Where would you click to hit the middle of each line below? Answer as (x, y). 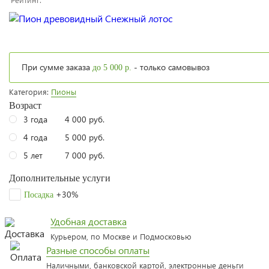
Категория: (30, 92)
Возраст (25, 105)
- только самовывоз (171, 67)
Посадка (39, 195)
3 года (35, 119)
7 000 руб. (85, 155)
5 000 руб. (85, 137)
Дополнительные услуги (60, 178)
